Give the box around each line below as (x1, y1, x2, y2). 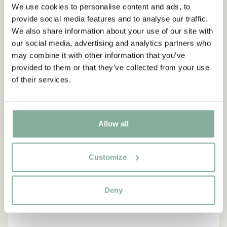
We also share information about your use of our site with (12, 26, 213, 35)
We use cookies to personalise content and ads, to (12, 2, 191, 11)
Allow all (98, 119, 129, 128)
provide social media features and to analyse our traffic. (12, 14, 208, 23)
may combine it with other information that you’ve (12, 51, 185, 60)
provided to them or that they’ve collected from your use (12, 63, 209, 72)
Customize (89, 153, 127, 161)
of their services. (12, 75, 71, 84)
